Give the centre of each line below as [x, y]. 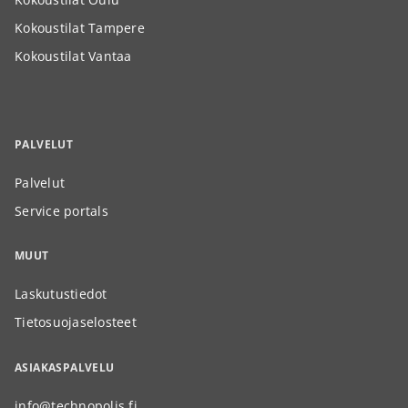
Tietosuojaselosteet [76, 322]
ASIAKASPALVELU [65, 367]
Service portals [61, 211]
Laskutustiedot [61, 294]
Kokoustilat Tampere [80, 28]
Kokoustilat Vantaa [73, 56]
